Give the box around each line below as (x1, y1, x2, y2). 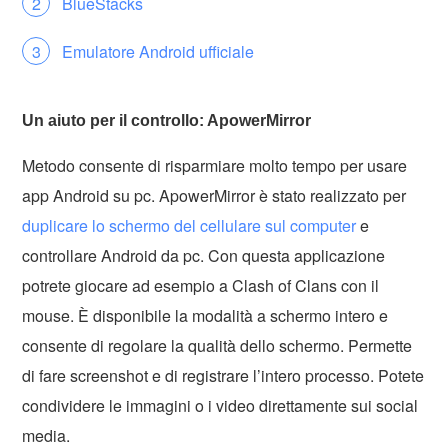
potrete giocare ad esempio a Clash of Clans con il (22, 273, 380, 297)
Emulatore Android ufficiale (62, 39, 255, 63)
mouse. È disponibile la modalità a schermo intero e (22, 303, 389, 327)
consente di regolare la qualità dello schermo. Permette (22, 333, 413, 357)
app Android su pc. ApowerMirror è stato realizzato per (22, 183, 407, 207)
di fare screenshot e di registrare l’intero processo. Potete (22, 363, 425, 387)
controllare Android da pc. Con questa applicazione (22, 243, 386, 267)
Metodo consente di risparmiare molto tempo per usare (22, 153, 408, 177)
